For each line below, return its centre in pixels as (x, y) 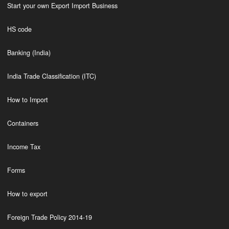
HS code (19, 29)
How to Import (27, 100)
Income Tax (24, 147)
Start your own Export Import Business (62, 6)
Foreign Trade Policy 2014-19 (49, 217)
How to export (27, 194)
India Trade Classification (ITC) (51, 76)
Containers (22, 123)
